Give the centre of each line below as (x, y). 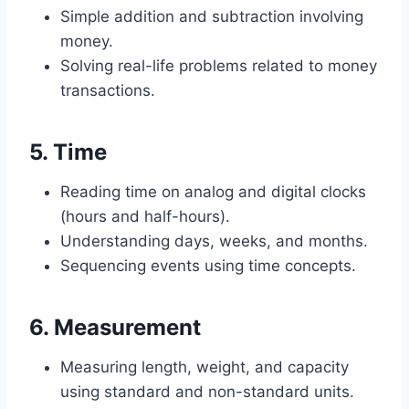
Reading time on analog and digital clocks (213, 192)
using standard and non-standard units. (207, 392)
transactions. (108, 90)
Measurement (127, 327)
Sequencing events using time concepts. (208, 266)
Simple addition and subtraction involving (212, 16)
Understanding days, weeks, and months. (214, 241)
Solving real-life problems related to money (219, 66)
